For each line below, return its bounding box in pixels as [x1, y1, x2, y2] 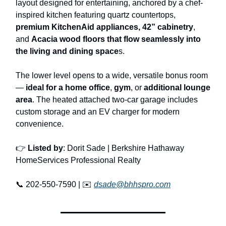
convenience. [16, 119, 64, 128]
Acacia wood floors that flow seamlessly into [31, 34, 201, 43]
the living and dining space [16, 46, 119, 55]
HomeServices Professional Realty [16, 155, 141, 164]
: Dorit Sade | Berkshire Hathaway [63, 143, 184, 152]
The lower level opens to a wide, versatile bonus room [16, 71, 208, 80]
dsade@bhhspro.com [94, 180, 171, 189]
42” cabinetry [142, 22, 193, 31]
